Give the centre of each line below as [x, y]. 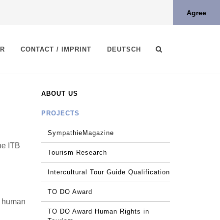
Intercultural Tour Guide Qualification [109, 172]
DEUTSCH [124, 49]
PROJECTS [60, 113]
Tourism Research [77, 152]
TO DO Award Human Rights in [98, 211]
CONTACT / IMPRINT [56, 49]
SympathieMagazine [81, 133]
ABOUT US [59, 94]
